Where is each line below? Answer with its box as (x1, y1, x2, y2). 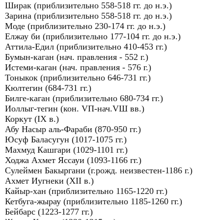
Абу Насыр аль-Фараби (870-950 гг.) (5, 124, 141, 134)
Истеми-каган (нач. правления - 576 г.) (5, 62, 151, 72)
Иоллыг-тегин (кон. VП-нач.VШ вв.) (5, 104, 144, 113)
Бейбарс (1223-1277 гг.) (5, 207, 93, 217)
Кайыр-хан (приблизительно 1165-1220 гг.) (5, 186, 167, 196)
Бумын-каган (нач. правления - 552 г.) (5, 52, 148, 62)
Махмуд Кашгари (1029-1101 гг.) (5, 145, 128, 155)
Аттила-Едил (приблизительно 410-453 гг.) (5, 42, 167, 52)
